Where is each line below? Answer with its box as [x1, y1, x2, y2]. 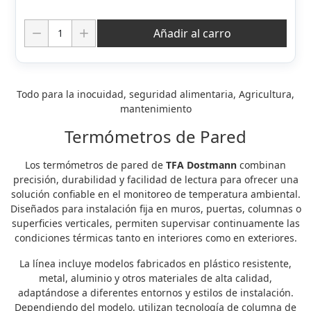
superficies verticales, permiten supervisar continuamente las [11, 216, 300, 230]
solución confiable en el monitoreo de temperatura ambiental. [10, 187, 301, 201]
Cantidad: [24, 19, 69, 33]
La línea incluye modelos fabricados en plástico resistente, [19, 256, 292, 270]
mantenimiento [119, 101, 192, 115]
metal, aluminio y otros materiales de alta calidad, [39, 271, 272, 285]
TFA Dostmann [166, 158, 237, 171]
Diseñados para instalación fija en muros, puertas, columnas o [10, 201, 301, 215]
